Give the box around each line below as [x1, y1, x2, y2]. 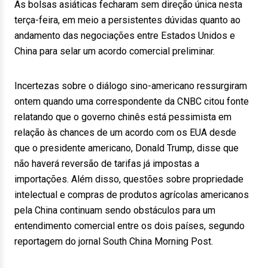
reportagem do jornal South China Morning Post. [14, 236, 213, 247]
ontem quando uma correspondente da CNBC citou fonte [14, 96, 249, 107]
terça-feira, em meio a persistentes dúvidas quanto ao [14, 14, 240, 26]
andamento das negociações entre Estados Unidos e [14, 30, 235, 41]
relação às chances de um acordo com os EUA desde [14, 127, 236, 138]
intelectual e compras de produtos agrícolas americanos [14, 189, 249, 200]
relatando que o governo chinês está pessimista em [14, 111, 232, 123]
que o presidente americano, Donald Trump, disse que [14, 142, 239, 154]
